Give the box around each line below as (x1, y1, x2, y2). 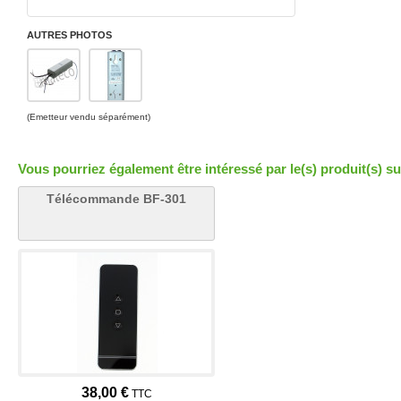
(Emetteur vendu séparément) (27, 112, 150, 122)
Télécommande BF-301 (47, 192, 186, 206)
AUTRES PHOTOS (27, 30, 112, 40)
